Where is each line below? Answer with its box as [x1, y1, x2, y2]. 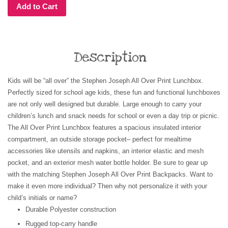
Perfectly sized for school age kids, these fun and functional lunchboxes [8, 89, 220, 96]
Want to [190, 170, 213, 178]
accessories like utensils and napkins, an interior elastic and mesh [8, 147, 204, 155]
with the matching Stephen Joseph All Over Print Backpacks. [8, 170, 188, 178]
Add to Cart [16, 2, 58, 11]
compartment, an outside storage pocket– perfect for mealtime [8, 135, 191, 143]
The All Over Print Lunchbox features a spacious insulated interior [8, 124, 201, 131]
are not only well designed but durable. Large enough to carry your [8, 100, 202, 108]
